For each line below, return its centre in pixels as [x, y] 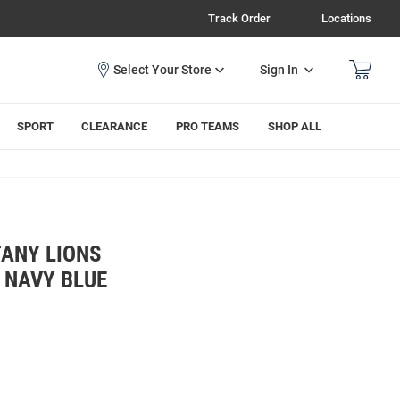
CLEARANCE [115, 126]
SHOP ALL [295, 126]
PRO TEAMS [208, 126]
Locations [346, 18]
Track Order [239, 18]
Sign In [279, 69]
